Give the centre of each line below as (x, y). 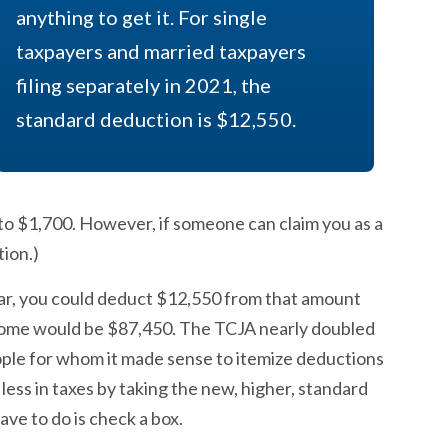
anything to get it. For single (141, 17)
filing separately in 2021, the (143, 85)
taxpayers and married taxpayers (160, 51)
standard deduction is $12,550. (155, 119)
